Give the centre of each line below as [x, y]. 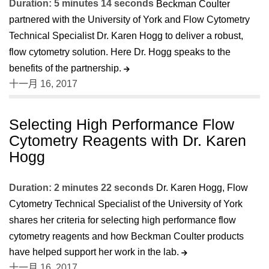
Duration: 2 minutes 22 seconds [81, 187]
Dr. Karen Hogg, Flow [202, 188]
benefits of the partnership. [66, 68]
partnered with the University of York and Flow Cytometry [129, 20]
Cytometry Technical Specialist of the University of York [126, 204]
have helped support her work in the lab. [95, 252]
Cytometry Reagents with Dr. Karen [128, 140]
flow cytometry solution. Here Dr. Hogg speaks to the [120, 52]
